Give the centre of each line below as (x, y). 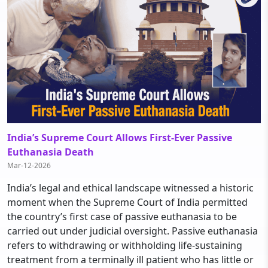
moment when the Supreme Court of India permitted (127, 202)
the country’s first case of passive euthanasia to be (122, 216)
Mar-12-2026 (29, 165)
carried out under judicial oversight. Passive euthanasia (133, 231)
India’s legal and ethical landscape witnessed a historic (130, 188)
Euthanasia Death (51, 152)
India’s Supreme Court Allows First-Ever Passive (120, 137)
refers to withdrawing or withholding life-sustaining (125, 245)
